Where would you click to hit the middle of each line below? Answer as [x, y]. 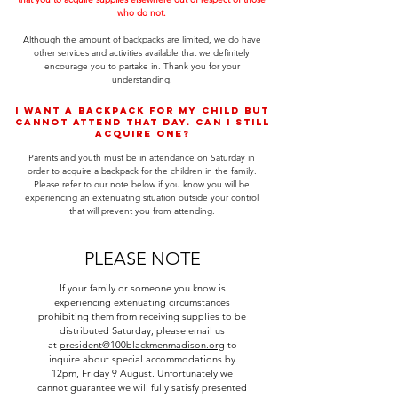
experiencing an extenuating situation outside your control [142, 198]
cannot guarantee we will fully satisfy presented [142, 387]
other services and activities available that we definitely [142, 53]
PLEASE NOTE [142, 259]
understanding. [142, 80]
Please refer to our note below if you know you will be [142, 184]
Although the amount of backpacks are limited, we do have [142, 40]
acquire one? [142, 134]
